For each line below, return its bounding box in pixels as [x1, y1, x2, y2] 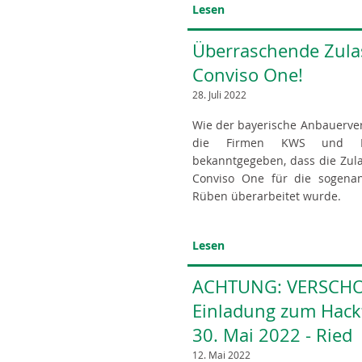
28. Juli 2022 [192, 88, 246, 101]
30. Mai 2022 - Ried [192, 323, 352, 347]
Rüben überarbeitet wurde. [192, 188, 341, 204]
